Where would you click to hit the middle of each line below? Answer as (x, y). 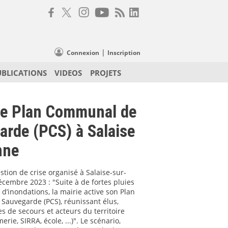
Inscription (124, 53)
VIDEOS (68, 73)
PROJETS (105, 73)
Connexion (83, 53)
